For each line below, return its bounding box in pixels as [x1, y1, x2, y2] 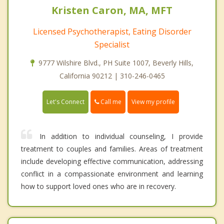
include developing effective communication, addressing [21, 156, 203, 166]
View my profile [131, 97, 175, 106]
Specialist [94, 38, 129, 50]
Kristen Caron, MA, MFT [51, 3, 172, 17]
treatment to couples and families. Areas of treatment [21, 143, 203, 153]
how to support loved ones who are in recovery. [21, 181, 176, 191]
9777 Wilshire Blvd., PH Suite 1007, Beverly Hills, [38, 57, 193, 67]
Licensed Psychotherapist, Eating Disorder [32, 25, 191, 37]
